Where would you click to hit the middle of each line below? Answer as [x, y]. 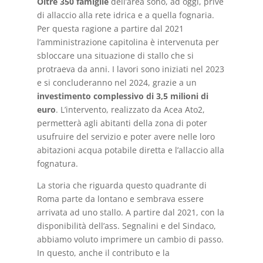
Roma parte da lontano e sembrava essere [120, 198]
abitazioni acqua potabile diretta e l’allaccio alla [130, 150]
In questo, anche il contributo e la [103, 252]
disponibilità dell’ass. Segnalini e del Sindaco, [126, 225]
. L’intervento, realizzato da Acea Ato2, [130, 109]
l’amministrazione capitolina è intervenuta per [128, 42]
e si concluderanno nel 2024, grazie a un [117, 82]
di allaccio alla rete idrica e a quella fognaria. [125, 15]
